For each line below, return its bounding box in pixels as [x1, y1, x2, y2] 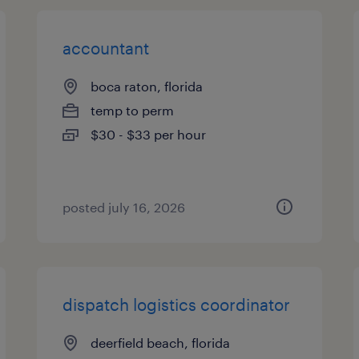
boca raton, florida [91, 79, 204, 94]
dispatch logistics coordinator [63, 295, 291, 314]
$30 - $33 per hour [91, 127, 207, 142]
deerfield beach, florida [91, 335, 231, 350]
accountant [63, 38, 150, 58]
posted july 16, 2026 [63, 200, 186, 215]
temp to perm [91, 103, 175, 118]
